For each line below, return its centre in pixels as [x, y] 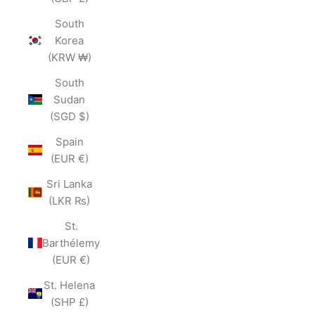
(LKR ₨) [69, 200]
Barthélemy [71, 243]
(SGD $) [69, 116]
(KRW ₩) [69, 57]
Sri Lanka [69, 184]
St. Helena [69, 285]
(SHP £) [69, 302]
